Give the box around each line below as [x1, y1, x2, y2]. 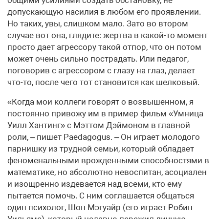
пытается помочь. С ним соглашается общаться [7, 191, 194, 201]
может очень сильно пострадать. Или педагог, [7, 54, 189, 64]
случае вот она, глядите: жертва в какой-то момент [7, 30, 208, 41]
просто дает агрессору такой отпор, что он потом [7, 42, 201, 52]
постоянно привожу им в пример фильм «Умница [7, 109, 203, 119]
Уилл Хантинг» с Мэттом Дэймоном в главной [7, 120, 190, 131]
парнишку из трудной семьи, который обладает [7, 144, 194, 154]
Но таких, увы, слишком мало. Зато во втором [7, 19, 188, 29]
